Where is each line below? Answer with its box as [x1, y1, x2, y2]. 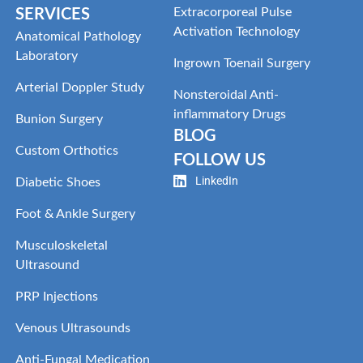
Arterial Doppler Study [15, 80, 145, 94]
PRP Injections [15, 289, 99, 303]
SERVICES [15, 6, 91, 23]
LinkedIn [195, 173, 239, 187]
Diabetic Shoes [15, 175, 101, 189]
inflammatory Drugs [173, 107, 286, 121]
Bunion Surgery [15, 112, 104, 126]
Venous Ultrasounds [15, 321, 131, 335]
